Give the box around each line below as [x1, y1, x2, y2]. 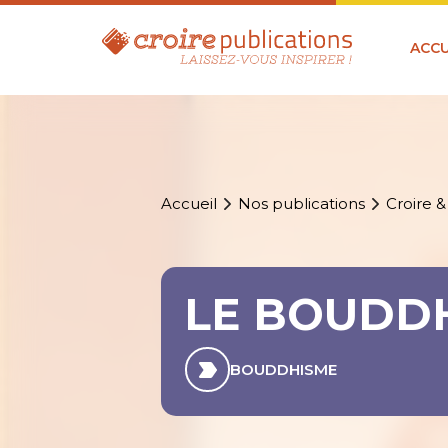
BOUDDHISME [230, 360, 338, 380]
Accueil [161, 194, 218, 214]
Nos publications [238, 194, 366, 214]
